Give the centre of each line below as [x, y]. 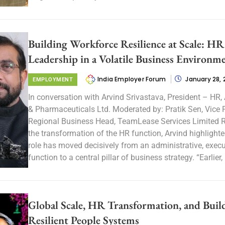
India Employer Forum [133, 79]
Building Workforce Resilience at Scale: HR [126, 44]
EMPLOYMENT [53, 79]
